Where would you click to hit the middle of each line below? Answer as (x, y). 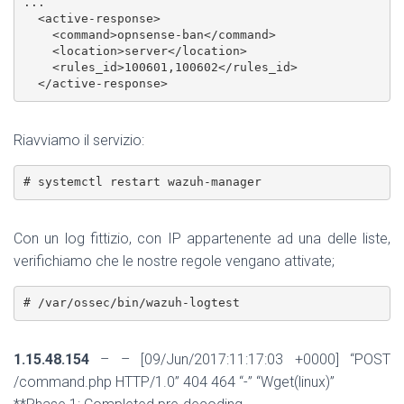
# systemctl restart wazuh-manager (142, 182)
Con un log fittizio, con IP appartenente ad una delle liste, (202, 238)
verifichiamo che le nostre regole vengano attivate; (174, 261)
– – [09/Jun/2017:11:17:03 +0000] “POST (240, 359)
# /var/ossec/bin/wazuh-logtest (131, 303)
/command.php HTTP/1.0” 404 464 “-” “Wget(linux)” (174, 381)
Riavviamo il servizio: (79, 140)
